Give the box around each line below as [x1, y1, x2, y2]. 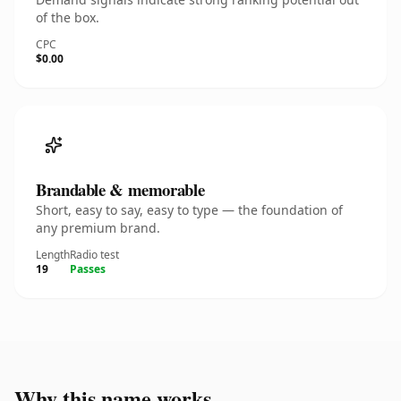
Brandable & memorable [36, 177, 205, 201]
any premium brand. [36, 219, 160, 236]
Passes [70, 261, 106, 277]
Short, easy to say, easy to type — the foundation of [36, 201, 343, 218]
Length [36, 247, 70, 262]
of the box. [36, 9, 99, 26]
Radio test [70, 247, 119, 262]
